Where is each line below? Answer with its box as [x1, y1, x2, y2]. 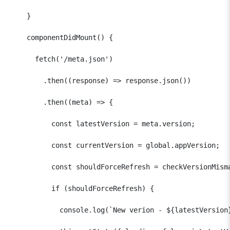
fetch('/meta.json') [10, 54, 113, 63]
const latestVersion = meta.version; [10, 119, 195, 128]
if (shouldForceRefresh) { [10, 184, 154, 193]
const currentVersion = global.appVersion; [10, 141, 228, 149]
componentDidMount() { [10, 33, 113, 42]
